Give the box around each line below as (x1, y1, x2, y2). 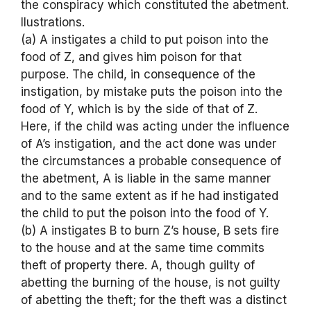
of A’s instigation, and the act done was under (21, 136, 276, 151)
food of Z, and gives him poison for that (21, 49, 242, 64)
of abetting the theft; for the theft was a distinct (21, 292, 287, 307)
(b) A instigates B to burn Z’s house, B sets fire (21, 223, 279, 237)
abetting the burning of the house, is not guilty (21, 275, 280, 289)
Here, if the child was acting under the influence (21, 119, 289, 133)
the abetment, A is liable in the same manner (21, 171, 271, 185)
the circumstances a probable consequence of (21, 153, 281, 168)
